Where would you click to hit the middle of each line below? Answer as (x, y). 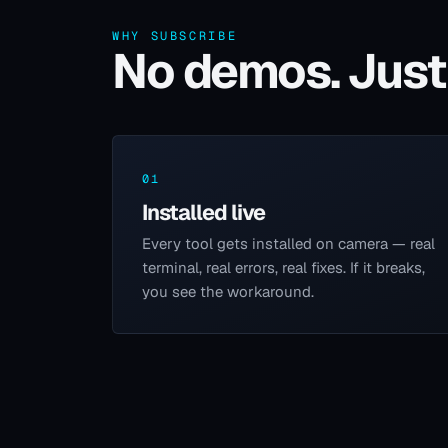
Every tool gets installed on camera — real (288, 244)
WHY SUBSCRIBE (175, 35)
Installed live (203, 211)
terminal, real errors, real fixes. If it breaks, (283, 268)
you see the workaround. (227, 292)
